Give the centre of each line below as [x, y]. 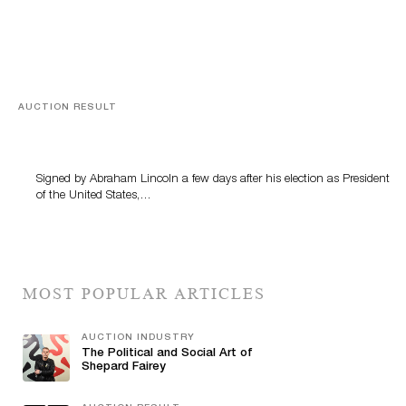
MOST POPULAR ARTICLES [144, 293]
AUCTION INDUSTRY [138, 338]
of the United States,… [94, 196]
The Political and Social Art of [167, 353]
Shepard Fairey [124, 367]
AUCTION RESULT [68, 107]
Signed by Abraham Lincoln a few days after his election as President [213, 179]
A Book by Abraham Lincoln [126, 128]
